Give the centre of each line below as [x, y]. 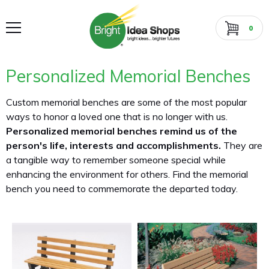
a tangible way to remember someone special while [116, 160]
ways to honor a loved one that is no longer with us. [117, 116]
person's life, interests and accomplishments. [113, 145]
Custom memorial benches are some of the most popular [126, 102]
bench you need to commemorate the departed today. [122, 189]
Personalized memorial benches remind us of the [122, 131]
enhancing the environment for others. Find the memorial [127, 174]
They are [242, 145]
